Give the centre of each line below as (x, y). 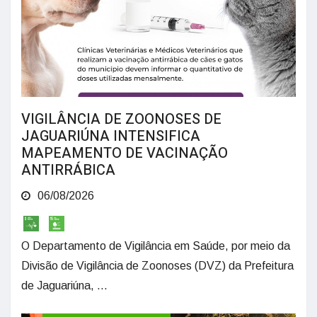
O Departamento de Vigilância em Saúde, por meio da (156, 246)
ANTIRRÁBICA (68, 171)
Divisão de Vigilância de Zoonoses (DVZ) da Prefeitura (157, 265)
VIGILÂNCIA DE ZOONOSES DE (121, 120)
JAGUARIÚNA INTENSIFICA (111, 137)
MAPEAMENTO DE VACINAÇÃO (125, 154)
